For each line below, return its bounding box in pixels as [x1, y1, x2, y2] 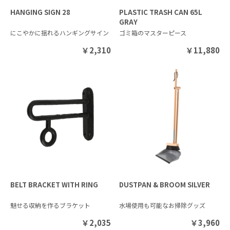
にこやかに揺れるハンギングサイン [10, 28, 109, 37]
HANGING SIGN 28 [10, 7, 70, 17]
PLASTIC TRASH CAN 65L [119, 7, 203, 17]
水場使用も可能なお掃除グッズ [119, 201, 206, 210]
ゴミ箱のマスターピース [119, 28, 187, 37]
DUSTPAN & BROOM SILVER [119, 180, 210, 190]
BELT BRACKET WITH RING [10, 180, 98, 190]
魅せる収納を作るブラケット [10, 201, 90, 210]
